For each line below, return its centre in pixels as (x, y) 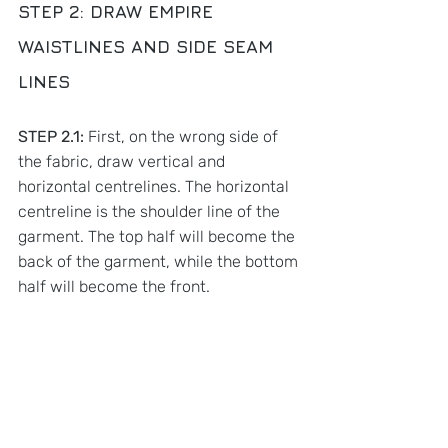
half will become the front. (116, 286)
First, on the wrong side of (183, 136)
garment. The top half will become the (158, 236)
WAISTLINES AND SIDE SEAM (148, 46)
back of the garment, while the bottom (160, 261)
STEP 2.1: (51, 136)
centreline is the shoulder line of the (151, 211)
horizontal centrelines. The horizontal (155, 186)
